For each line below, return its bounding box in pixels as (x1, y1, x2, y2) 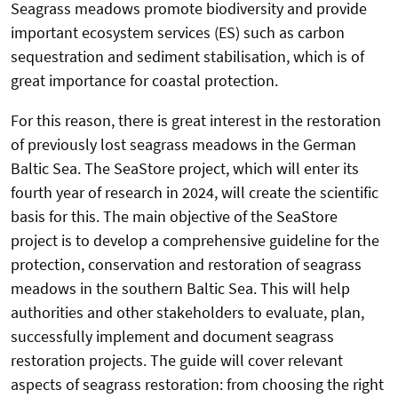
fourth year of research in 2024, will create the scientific (11, 182, 378, 203)
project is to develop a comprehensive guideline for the (11, 230, 379, 251)
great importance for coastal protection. (11, 70, 278, 92)
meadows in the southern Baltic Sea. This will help (11, 278, 350, 299)
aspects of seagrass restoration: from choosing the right (11, 374, 384, 395)
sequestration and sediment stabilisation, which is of (11, 46, 364, 68)
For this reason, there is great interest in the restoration (11, 110, 381, 131)
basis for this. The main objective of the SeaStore (11, 206, 338, 227)
